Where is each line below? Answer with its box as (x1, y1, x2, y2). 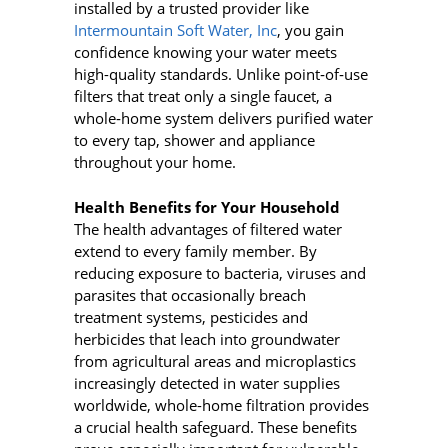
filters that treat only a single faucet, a (74, 86, 332, 107)
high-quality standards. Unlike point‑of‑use (74, 64, 368, 85)
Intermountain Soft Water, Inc (74, 20, 277, 41)
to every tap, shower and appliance (74, 130, 315, 151)
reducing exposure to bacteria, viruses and (74, 262, 366, 283)
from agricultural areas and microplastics (74, 350, 356, 371)
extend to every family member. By (74, 240, 317, 261)
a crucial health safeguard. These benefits (74, 416, 357, 437)
